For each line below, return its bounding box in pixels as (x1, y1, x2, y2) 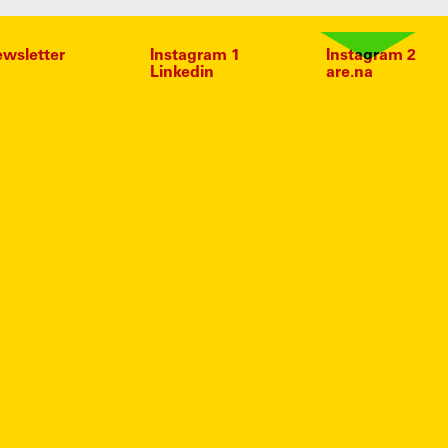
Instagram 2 (325, 48, 416, 64)
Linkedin (150, 65, 215, 81)
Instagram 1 (150, 48, 241, 64)
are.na (325, 65, 373, 81)
